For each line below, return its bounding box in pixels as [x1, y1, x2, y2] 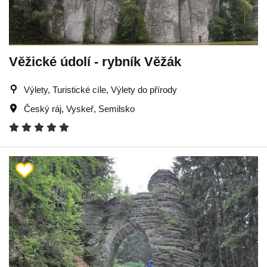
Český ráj [24, 103, 61, 114]
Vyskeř [66, 103, 94, 114]
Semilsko [98, 103, 135, 114]
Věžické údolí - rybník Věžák [9, 54, 181, 69]
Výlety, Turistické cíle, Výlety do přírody [24, 84, 177, 95]
